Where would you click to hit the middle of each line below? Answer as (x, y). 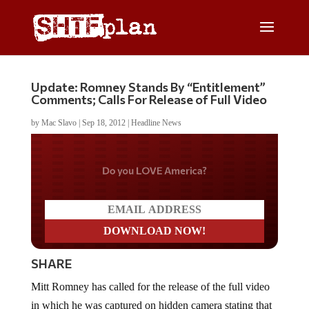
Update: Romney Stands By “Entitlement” (148, 87)
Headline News (156, 123)
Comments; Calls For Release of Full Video (149, 99)
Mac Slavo (59, 123)
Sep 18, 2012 (103, 123)
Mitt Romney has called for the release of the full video (150, 287)
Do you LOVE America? (154, 170)
